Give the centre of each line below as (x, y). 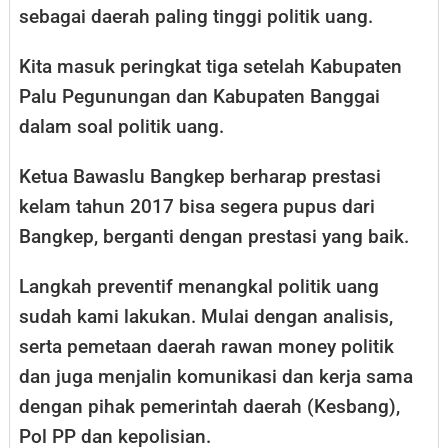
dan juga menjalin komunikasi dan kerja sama (216, 377)
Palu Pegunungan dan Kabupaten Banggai (199, 97)
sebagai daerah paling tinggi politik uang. (196, 17)
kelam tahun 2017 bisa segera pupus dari (197, 207)
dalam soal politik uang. (121, 127)
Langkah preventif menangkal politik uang (199, 287)
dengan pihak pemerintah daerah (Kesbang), (209, 407)
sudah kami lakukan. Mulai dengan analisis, (206, 317)
